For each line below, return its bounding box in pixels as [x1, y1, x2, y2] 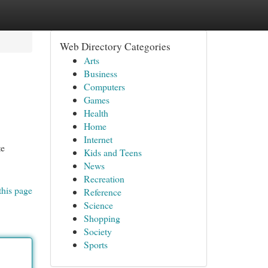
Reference [83, 185, 121, 198]
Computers [83, 80, 125, 93]
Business [83, 67, 117, 80]
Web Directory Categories [59, 39, 170, 53]
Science [83, 199, 113, 211]
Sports [83, 238, 108, 251]
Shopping [83, 212, 120, 224]
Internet [83, 133, 112, 145]
